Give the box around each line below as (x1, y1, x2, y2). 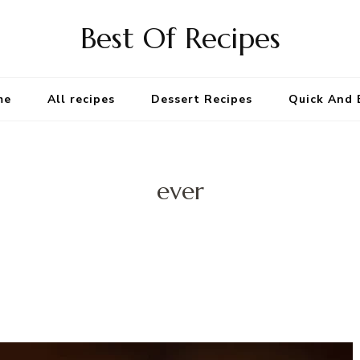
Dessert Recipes (151, 92, 252, 107)
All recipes (47, 92, 115, 107)
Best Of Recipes (80, 20, 280, 56)
